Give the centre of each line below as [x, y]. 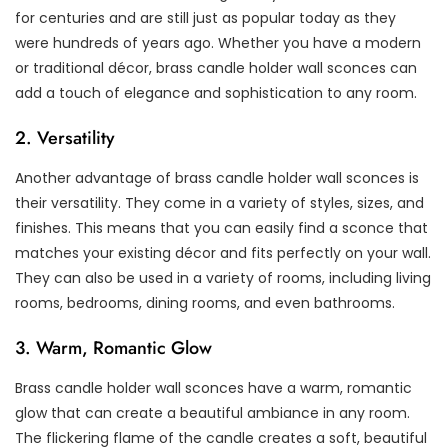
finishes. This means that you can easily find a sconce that [221, 228]
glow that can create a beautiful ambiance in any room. [212, 413]
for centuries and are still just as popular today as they [205, 18]
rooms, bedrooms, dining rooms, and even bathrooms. [205, 303]
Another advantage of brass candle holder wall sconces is [217, 178]
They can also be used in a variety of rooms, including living [223, 278]
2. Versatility [65, 138]
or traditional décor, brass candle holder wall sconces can [216, 68]
